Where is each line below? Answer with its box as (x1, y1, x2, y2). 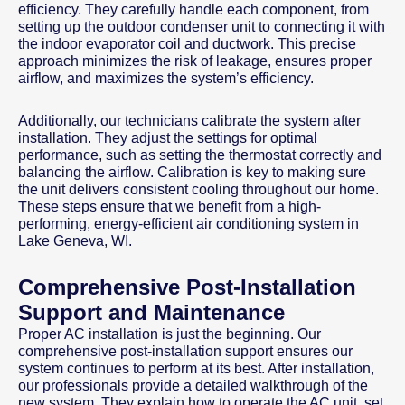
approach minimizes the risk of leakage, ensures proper (18, 53, 372, 70)
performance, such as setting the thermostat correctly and (18, 147, 381, 164)
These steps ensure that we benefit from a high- (18, 199, 321, 215)
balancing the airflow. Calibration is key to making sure (18, 165, 366, 181)
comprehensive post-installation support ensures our (18, 344, 353, 360)
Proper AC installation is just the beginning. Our (18, 326, 321, 343)
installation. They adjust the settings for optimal (18, 130, 317, 146)
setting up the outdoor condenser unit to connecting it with (18, 19, 385, 35)
